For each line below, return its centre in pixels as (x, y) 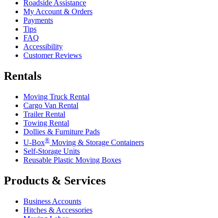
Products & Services (55, 181)
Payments (38, 20)
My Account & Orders (58, 12)
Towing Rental (46, 123)
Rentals (23, 76)
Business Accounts (52, 201)
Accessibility (43, 47)
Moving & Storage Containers (97, 143)
